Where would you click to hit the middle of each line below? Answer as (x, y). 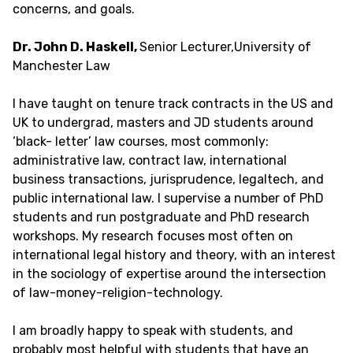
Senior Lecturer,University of (225, 47)
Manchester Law (61, 66)
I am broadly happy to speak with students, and (153, 331)
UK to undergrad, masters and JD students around (163, 123)
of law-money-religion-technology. (118, 293)
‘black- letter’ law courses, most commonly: (141, 141)
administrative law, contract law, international (150, 160)
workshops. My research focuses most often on (153, 236)
